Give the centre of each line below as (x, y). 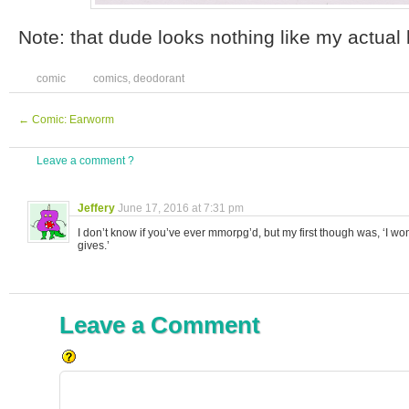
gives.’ (94, 246)
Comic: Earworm (72, 120)
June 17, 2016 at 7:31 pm (181, 208)
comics (110, 79)
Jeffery (96, 208)
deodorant (159, 79)
